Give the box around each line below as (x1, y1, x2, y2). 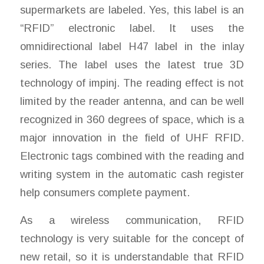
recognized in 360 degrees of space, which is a (19, 113, 245, 126)
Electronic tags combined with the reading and (19, 150, 245, 163)
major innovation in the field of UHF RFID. (19, 131, 245, 144)
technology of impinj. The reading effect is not (19, 77, 245, 90)
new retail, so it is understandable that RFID (19, 250, 245, 263)
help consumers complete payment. (19, 186, 190, 199)
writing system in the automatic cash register (19, 168, 245, 181)
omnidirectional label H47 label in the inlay (19, 40, 245, 53)
